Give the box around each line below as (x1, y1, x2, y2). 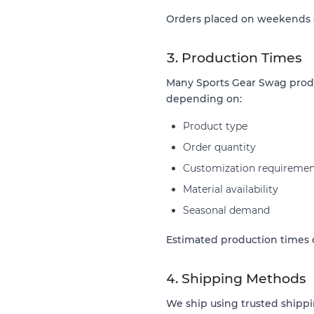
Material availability (183, 182, 278, 196)
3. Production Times (166, 49, 302, 66)
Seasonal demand (183, 203, 270, 217)
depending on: (166, 92, 242, 105)
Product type (183, 119, 247, 132)
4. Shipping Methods (166, 270, 306, 287)
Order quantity (183, 140, 256, 153)
